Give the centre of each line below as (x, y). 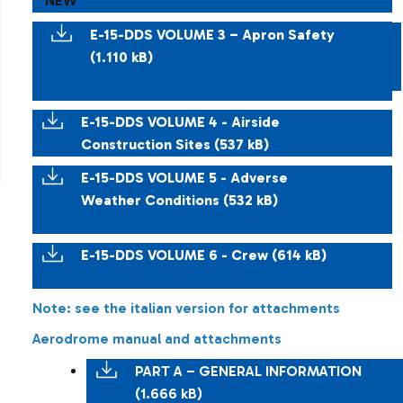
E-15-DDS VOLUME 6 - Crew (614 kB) (206, 255)
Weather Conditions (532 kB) (181, 200)
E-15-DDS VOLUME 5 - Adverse (184, 178)
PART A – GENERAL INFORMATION (248, 371)
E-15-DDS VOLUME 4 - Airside (180, 122)
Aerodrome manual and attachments (157, 339)
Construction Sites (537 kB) (177, 144)
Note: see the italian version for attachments (186, 308)
